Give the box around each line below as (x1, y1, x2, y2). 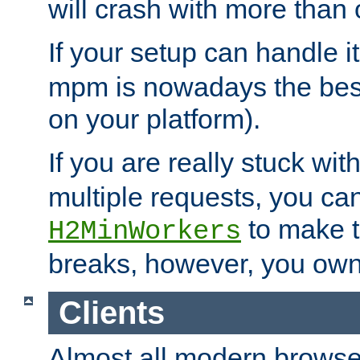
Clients (58, 295, 165, 331)
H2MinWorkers (48, 216, 241, 247)
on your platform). (48, 104, 260, 135)
